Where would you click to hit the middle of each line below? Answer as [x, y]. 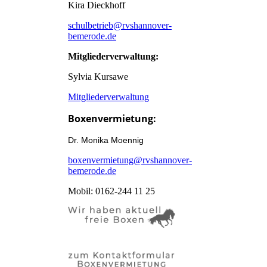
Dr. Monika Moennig [106, 140]
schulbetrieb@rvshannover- [120, 26]
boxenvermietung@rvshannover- [130, 160]
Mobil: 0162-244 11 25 [111, 191]
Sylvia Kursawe [98, 77]
